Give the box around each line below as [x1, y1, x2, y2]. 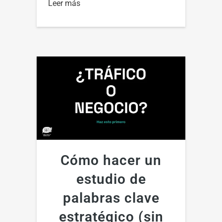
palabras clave [62, 190, 160, 207]
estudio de [76, 171, 146, 188]
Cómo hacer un [60, 152, 162, 169]
